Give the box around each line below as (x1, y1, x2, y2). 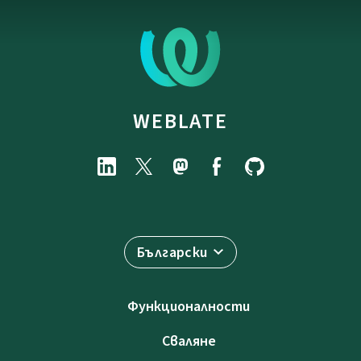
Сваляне (161, 331, 216, 351)
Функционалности (127, 297, 250, 317)
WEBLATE (133, 107, 228, 135)
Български (137, 243, 208, 263)
